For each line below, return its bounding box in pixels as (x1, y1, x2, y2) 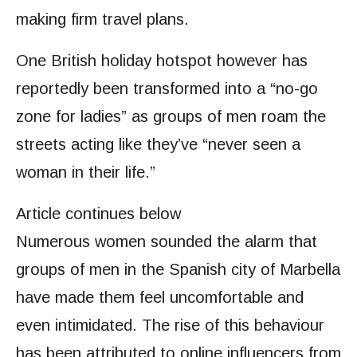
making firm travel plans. (16, 10, 189, 28)
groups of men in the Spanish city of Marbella (16, 261, 340, 278)
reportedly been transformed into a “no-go (16, 80, 318, 97)
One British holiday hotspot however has (16, 52, 308, 69)
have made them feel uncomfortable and (16, 288, 304, 306)
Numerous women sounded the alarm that (16, 233, 317, 250)
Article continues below (16, 205, 181, 222)
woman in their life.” (16, 163, 155, 181)
